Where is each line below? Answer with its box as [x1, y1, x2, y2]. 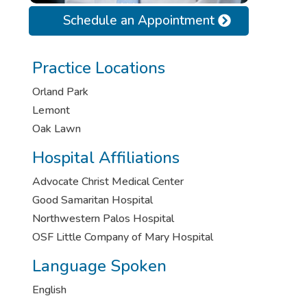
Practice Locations [32, 56, 165, 79]
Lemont [32, 102, 70, 118]
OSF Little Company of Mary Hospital [32, 229, 213, 245]
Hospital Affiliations [32, 146, 180, 169]
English [32, 282, 66, 297]
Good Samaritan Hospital [32, 192, 153, 208]
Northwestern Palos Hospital [32, 210, 174, 226]
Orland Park [32, 84, 88, 99]
